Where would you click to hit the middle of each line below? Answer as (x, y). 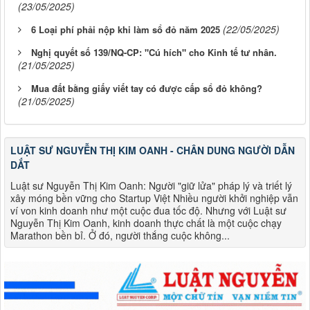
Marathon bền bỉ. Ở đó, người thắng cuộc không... (120, 235)
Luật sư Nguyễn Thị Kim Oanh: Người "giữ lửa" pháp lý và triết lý (151, 185)
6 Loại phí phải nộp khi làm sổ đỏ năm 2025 (126, 29)
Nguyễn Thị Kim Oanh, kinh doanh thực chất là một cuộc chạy (146, 222)
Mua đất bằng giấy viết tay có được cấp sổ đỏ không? (147, 88)
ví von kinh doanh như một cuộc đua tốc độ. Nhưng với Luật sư (148, 210)
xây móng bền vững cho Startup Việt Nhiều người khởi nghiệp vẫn (154, 198)
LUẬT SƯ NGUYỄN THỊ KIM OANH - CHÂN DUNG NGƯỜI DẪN (153, 150)
